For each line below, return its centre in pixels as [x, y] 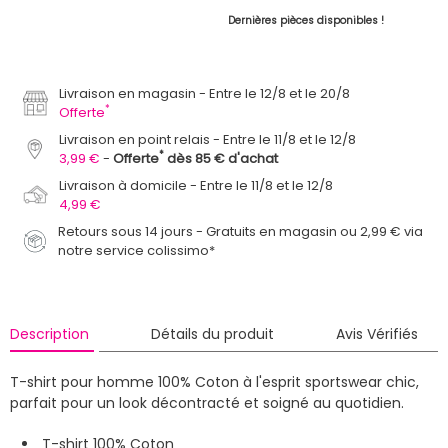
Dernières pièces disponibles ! [305, 20]
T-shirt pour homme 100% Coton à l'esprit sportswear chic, [214, 381]
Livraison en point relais [135, 139]
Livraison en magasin [128, 93]
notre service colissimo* [137, 250]
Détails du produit [212, 333]
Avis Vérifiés [377, 333]
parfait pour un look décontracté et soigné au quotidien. [209, 402]
